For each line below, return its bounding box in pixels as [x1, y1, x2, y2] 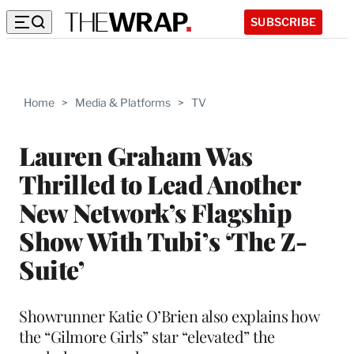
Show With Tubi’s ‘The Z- [19, 223, 307, 258]
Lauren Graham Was [19, 137, 253, 172]
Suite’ [19, 251, 84, 286]
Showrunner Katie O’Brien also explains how [19, 304, 318, 326]
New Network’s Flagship [19, 194, 292, 229]
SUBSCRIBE [250, 14, 316, 28]
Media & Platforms [75, 96, 171, 109]
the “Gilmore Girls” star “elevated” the [19, 325, 275, 347]
